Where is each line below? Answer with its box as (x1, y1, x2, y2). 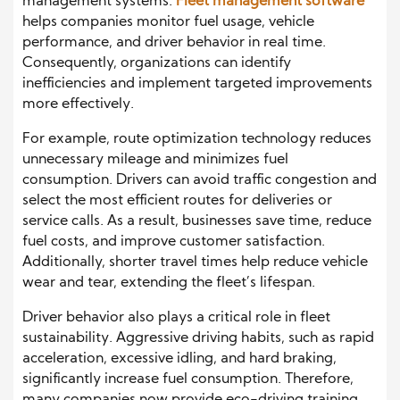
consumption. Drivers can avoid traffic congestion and (22, 172, 377, 187)
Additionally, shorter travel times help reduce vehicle (22, 254, 368, 270)
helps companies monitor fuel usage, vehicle (22, 14, 314, 29)
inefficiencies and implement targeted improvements (22, 76, 372, 91)
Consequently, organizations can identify (22, 55, 291, 71)
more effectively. (22, 96, 134, 112)
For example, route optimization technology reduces (22, 131, 371, 146)
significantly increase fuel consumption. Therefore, (22, 371, 354, 387)
